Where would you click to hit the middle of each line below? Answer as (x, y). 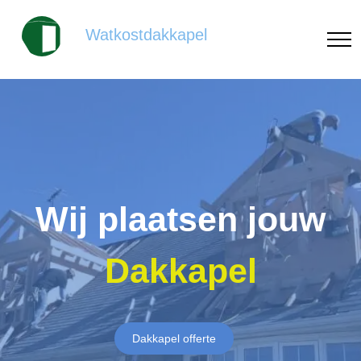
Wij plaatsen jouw (180, 219)
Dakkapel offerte (174, 338)
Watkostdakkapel (146, 35)
